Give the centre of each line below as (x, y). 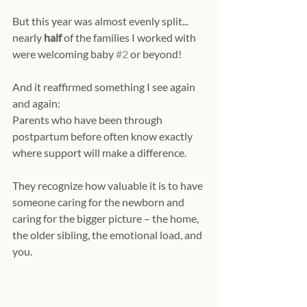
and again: (36, 103)
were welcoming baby (64, 54)
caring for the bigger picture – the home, (107, 219)
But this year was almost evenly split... (101, 21)
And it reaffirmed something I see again (105, 87)
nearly (28, 38)
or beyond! (155, 54)
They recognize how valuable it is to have (109, 186)
